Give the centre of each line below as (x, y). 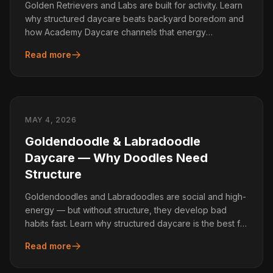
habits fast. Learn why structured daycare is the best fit (135, 223)
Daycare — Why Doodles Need (116, 158)
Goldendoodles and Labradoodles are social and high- (136, 197)
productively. (51, 45)
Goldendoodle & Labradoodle (113, 141)
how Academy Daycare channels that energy (115, 32)
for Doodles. (50, 237)
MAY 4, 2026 (51, 120)
